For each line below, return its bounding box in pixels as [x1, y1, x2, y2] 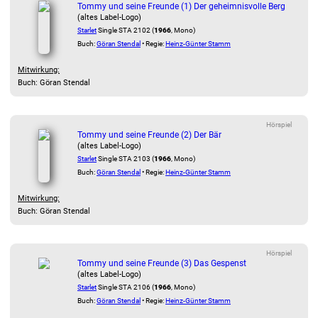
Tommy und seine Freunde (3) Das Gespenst [77, 258, 246, 268]
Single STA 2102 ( [97, 26, 154, 34]
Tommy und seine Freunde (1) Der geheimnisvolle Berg [77, 1, 285, 11]
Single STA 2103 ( [97, 155, 154, 163]
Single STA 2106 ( [97, 283, 154, 291]
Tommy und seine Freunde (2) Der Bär [77, 130, 221, 140]
